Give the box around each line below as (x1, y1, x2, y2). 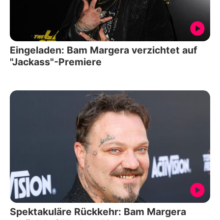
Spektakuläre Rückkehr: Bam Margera (10, 206, 186, 218)
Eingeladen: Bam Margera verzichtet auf (10, 44, 197, 56)
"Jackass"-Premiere (10, 55, 102, 68)
